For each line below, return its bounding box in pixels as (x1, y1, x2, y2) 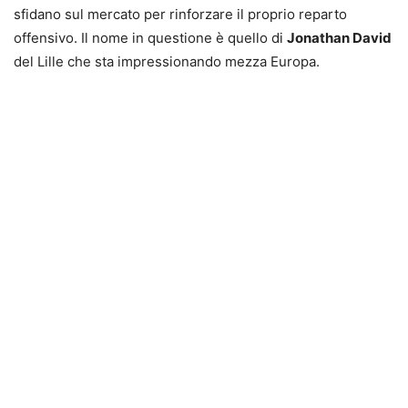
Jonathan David (287, 28, 392, 46)
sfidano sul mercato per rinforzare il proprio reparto (14, 5, 347, 23)
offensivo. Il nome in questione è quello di (14, 28, 287, 46)
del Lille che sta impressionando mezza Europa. (14, 52, 320, 70)
